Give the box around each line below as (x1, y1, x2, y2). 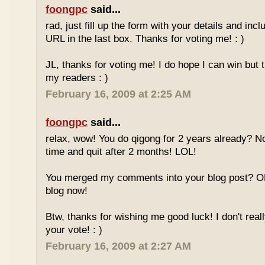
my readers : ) (46, 72, 109, 83)
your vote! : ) (46, 224, 103, 235)
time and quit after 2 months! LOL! (46, 146, 197, 157)
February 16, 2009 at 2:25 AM (46, 88, 192, 100)
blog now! (46, 185, 88, 196)
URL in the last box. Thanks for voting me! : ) (46, 33, 245, 44)
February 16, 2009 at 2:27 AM (46, 240, 192, 252)
